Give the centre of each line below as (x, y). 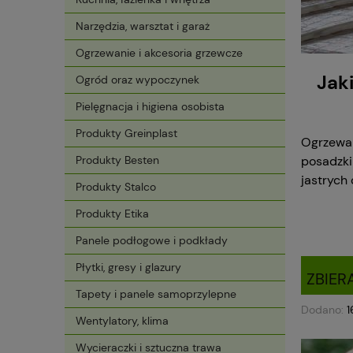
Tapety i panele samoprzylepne (156, 294)
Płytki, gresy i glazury (128, 268)
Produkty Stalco (116, 187)
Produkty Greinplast (126, 134)
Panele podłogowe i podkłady (152, 241)
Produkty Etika (112, 214)
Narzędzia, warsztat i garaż (143, 26)
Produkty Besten (117, 160)
